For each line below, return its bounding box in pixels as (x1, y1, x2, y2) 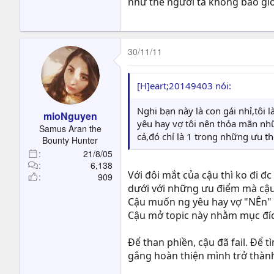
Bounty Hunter (42, 133, 98, 146)
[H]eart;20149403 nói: (137, 79, 231, 92)
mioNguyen (43, 108, 97, 123)
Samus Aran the (39, 122, 102, 135)
